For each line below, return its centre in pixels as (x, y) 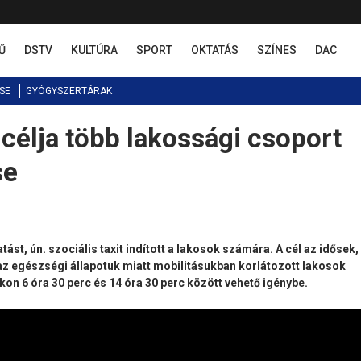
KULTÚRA (94, 50)
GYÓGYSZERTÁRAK (68, 91)
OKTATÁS (215, 50)
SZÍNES (277, 50)
